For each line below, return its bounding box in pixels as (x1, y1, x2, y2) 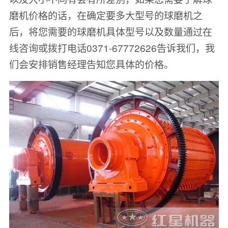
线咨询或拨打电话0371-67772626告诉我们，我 (9, 40, 215, 54)
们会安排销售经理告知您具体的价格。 (9, 56, 174, 71)
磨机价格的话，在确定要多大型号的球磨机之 (9, 8, 203, 22)
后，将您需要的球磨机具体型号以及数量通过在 (9, 24, 212, 38)
